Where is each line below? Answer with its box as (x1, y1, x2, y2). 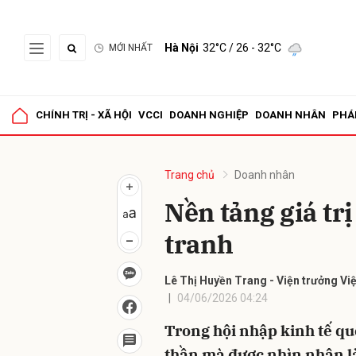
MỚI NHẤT (109, 42, 153, 53)
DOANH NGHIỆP (169, 109, 249, 121)
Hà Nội (164, 41, 199, 54)
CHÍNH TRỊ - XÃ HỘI (36, 109, 132, 121)
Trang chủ (164, 168, 215, 181)
